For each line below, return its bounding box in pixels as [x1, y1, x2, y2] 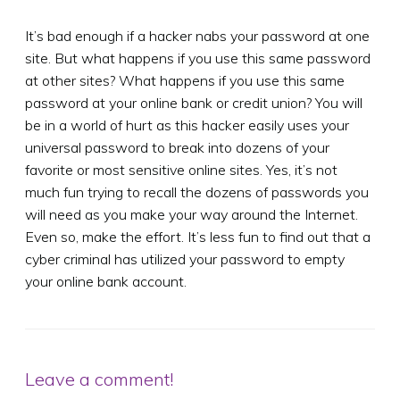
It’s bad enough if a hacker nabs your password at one [25, 26, 370, 45]
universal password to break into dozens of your [25, 137, 329, 156]
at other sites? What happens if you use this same [25, 71, 345, 89]
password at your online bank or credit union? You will [25, 93, 362, 112]
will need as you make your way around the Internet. [25, 204, 358, 223]
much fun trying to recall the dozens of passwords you [25, 182, 369, 201]
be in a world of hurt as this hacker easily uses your [25, 115, 349, 134]
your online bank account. [25, 271, 187, 290]
